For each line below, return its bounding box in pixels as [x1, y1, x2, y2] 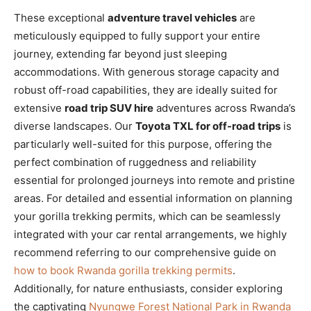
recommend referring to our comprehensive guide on [14, 245, 276, 259]
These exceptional [14, 10, 108, 24]
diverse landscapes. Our [14, 119, 135, 133]
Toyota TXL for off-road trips [135, 119, 280, 133]
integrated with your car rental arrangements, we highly [14, 227, 287, 241]
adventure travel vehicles [108, 10, 237, 24]
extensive [14, 101, 65, 115]
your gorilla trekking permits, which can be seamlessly [14, 209, 280, 223]
